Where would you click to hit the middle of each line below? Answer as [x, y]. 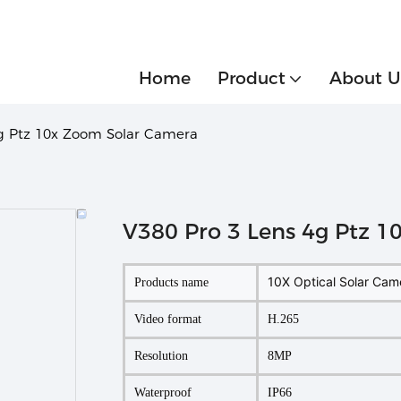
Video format [168, 319]
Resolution [161, 355]
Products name [171, 282]
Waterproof [163, 392]
